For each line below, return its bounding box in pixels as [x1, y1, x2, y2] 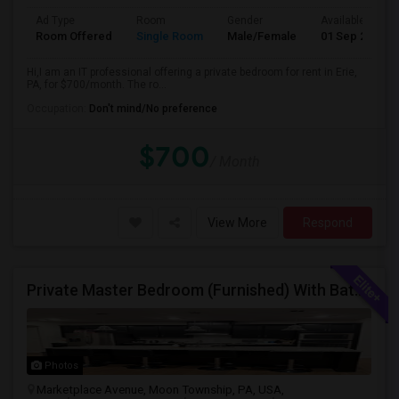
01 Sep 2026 [321, 29, 385, 43]
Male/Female [227, 29, 297, 43]
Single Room [136, 29, 203, 43]
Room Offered [36, 29, 112, 43]
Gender [227, 14, 263, 27]
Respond [303, 216, 353, 230]
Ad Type [36, 14, 75, 27]
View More [208, 216, 267, 230]
